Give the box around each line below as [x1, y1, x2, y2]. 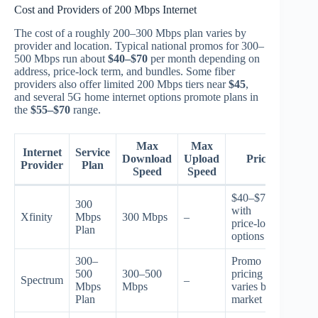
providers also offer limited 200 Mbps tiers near [14, 77, 229, 90]
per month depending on [148, 52, 260, 65]
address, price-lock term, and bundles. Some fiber [14, 65, 235, 77]
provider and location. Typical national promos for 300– [14, 39, 264, 52]
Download [122, 152, 172, 165]
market [231, 292, 262, 305]
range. [70, 103, 101, 116]
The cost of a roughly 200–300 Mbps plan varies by [14, 26, 246, 39]
